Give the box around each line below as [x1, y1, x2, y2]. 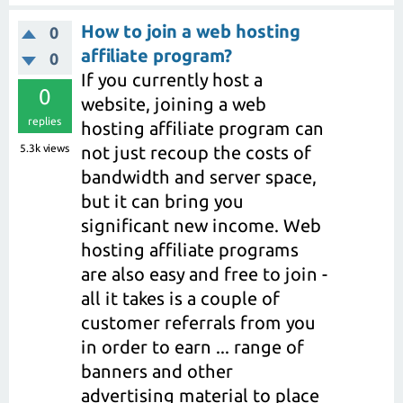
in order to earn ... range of [81, 336, 304, 358]
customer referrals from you [81, 312, 316, 334]
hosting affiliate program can [81, 118, 324, 139]
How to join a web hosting [81, 21, 300, 42]
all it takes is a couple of [81, 288, 280, 309]
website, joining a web [81, 94, 266, 115]
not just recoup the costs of [81, 142, 311, 164]
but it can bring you [81, 191, 244, 212]
